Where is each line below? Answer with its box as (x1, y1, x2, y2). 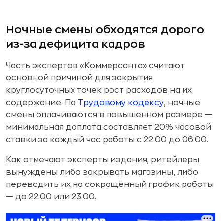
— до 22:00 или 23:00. (6, 193, 96, 201)
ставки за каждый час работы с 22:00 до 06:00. (6, 136, 208, 144)
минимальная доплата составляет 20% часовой (6, 123, 211, 131)
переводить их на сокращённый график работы (6, 181, 214, 188)
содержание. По (6, 99, 78, 107)
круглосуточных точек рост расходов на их (6, 86, 192, 94)
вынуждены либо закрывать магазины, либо (6, 168, 198, 176)
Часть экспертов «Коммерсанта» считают (6, 62, 184, 70)
